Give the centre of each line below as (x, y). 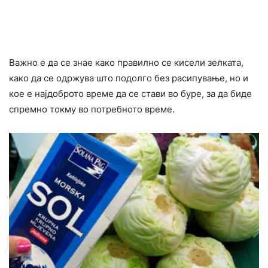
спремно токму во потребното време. (92, 109)
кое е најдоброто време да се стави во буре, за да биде (130, 93)
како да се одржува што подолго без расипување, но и (129, 78)
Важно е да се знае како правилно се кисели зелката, (126, 62)
